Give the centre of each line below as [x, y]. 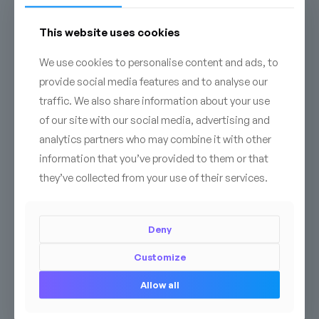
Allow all [159, 284]
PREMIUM [54, 308]
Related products [87, 274]
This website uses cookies [110, 32]
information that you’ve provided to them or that [154, 158]
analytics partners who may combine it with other [155, 139]
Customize [159, 257]
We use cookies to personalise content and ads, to [159, 62]
